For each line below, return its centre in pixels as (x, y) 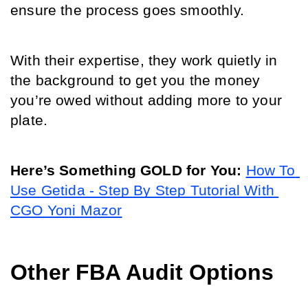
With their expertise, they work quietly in (144, 60)
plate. (29, 120)
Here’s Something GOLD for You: (126, 170)
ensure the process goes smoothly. (130, 10)
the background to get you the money (135, 80)
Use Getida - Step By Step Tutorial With (143, 190)
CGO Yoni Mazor (66, 210)
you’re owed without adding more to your (146, 100)
